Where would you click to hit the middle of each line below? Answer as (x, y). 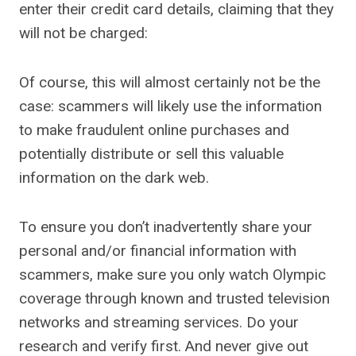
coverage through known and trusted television (174, 298)
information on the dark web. (114, 178)
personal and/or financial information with (158, 251)
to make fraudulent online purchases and (154, 130)
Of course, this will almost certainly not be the (170, 82)
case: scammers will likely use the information (170, 106)
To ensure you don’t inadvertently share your (166, 227)
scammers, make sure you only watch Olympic (172, 275)
